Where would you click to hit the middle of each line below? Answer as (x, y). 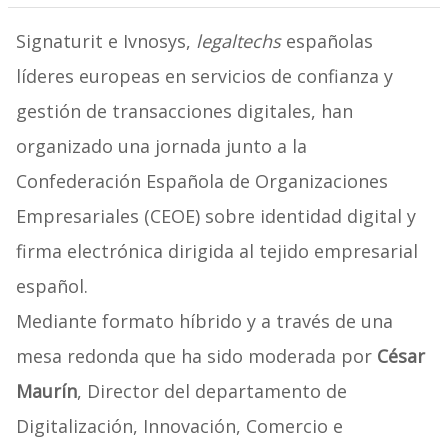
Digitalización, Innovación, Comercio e (179, 426)
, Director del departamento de (211, 391)
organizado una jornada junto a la (161, 146)
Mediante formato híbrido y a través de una (204, 321)
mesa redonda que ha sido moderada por (196, 356)
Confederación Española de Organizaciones (201, 181)
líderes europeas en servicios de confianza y (204, 76)
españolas (326, 41)
